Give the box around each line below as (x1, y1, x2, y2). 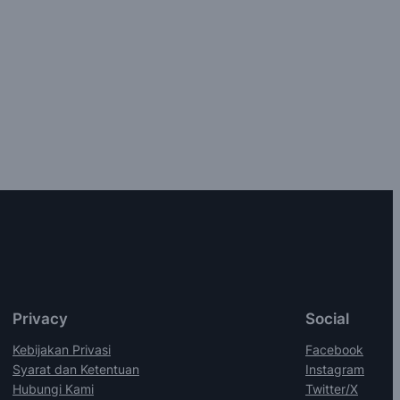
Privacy (12, 309, 68, 328)
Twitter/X (305, 380, 358, 396)
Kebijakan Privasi (12, 341, 111, 357)
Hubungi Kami (12, 380, 94, 396)
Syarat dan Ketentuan (12, 361, 139, 377)
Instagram (305, 361, 364, 377)
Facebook (305, 341, 363, 357)
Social (305, 309, 349, 328)
